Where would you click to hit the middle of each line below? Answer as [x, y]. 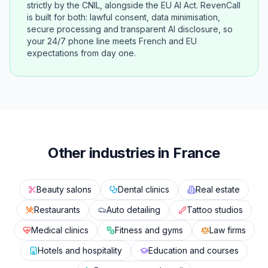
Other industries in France [134, 153]
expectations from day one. [81, 53]
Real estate [218, 189]
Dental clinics [144, 189]
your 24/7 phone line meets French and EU [112, 41]
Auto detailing [133, 210]
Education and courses [194, 250]
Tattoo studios [214, 210]
